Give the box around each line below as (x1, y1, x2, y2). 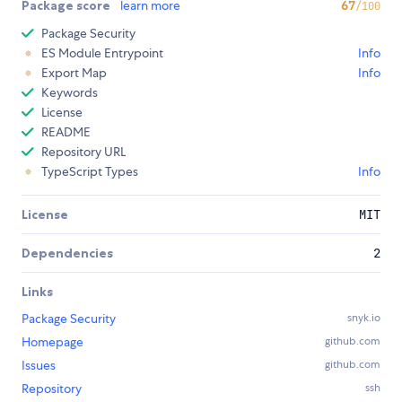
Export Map (41, 65, 107, 82)
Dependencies (22, 245, 113, 262)
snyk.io (347, 310, 380, 326)
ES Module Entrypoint (41, 45, 163, 62)
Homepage (22, 334, 83, 351)
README (41, 124, 91, 141)
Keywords (41, 84, 98, 101)
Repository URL (41, 144, 126, 161)
